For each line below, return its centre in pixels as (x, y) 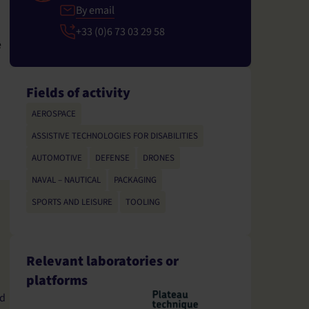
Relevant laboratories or (102, 261)
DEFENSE (112, 158)
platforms (57, 280)
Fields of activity (78, 93)
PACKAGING (135, 180)
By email (95, 10)
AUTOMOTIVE (57, 158)
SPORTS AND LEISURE (72, 202)
